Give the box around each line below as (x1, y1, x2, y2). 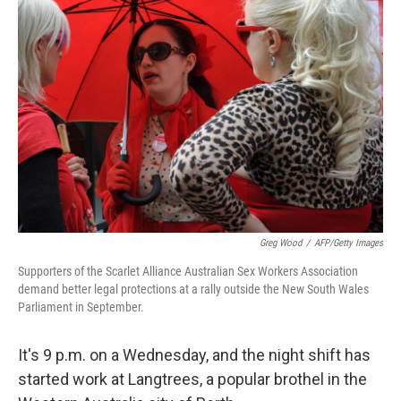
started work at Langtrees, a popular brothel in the (18, 370, 367, 389)
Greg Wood (260, 237, 302, 250)
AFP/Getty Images (314, 237, 383, 250)
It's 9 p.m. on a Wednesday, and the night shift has (18, 346, 371, 365)
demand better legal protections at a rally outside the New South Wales (18, 282, 369, 297)
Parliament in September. (18, 300, 144, 315)
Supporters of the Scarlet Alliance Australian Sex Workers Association (18, 264, 358, 279)
